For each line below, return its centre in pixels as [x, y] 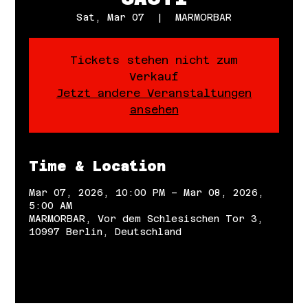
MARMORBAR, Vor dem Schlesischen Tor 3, [146, 218]
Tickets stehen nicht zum [154, 60]
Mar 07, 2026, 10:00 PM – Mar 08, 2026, [147, 192]
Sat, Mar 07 [110, 17]
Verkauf [154, 76]
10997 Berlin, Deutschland [106, 231]
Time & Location [98, 166]
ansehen [154, 109]
